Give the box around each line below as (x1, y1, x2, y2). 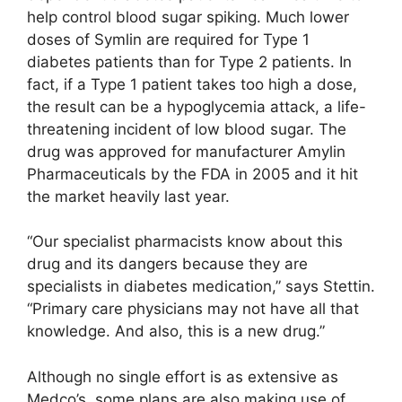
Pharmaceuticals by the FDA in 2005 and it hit (27, 164, 358, 183)
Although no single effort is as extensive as (27, 367, 338, 386)
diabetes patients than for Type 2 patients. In (27, 52, 352, 71)
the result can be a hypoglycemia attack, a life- (27, 97, 366, 116)
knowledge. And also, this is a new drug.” (27, 322, 325, 341)
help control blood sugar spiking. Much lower (27, 7, 349, 26)
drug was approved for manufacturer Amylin (27, 142, 345, 161)
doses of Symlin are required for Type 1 (27, 30, 310, 48)
